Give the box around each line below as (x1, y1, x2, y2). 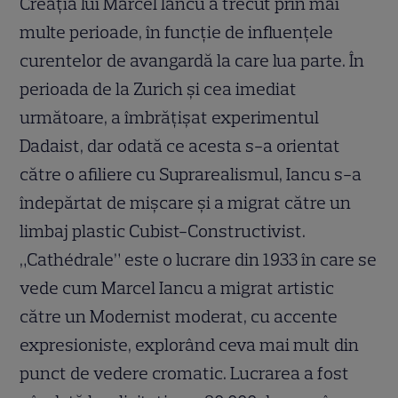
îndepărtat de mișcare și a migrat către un (20, 192, 352, 214)
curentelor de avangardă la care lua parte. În (20, 50, 365, 72)
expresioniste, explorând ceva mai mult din (20, 334, 360, 356)
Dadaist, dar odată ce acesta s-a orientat (20, 135, 341, 157)
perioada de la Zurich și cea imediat (20, 78, 298, 100)
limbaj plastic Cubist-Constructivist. (20, 220, 306, 243)
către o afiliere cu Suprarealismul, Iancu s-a (20, 163, 362, 186)
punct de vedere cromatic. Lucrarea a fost (20, 362, 350, 385)
